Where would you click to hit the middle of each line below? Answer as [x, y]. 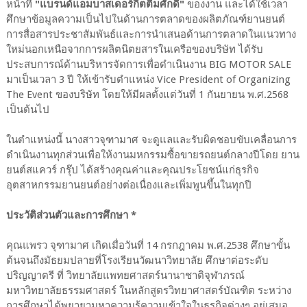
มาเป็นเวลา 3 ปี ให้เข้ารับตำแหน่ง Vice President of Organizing [148, 80]
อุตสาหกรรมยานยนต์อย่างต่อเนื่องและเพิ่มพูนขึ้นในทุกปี [128, 185]
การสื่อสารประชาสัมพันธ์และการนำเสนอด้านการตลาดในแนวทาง [151, 35]
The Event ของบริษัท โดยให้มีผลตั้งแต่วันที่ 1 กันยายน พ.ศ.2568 [147, 95]
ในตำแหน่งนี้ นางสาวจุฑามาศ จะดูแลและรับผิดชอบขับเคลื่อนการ [151, 140]
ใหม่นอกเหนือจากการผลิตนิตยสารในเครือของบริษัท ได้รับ [134, 50]
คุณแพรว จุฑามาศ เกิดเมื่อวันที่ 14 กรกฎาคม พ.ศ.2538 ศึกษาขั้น [148, 246]
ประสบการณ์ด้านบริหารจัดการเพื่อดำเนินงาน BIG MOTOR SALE [148, 65]
